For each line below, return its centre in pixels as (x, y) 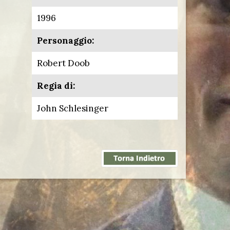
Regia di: (56, 86)
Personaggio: (65, 41)
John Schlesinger (73, 108)
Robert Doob (63, 63)
